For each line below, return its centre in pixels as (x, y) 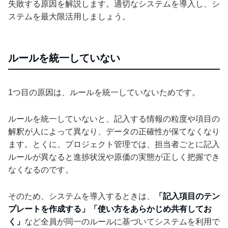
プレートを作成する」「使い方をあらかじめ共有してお (110, 209)
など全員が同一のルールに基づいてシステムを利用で (122, 221)
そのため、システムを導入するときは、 (81, 196)
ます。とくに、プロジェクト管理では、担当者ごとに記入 (114, 144)
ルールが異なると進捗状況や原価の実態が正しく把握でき (114, 157)
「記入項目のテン (187, 196)
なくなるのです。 (41, 169)
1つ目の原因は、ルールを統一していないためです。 (104, 92)
